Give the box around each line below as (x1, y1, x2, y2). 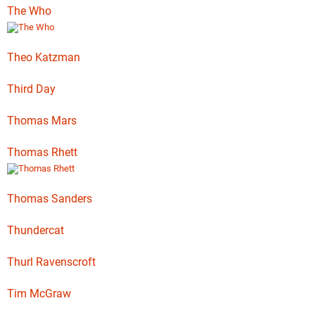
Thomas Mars (7, 114, 77, 127)
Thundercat (7, 224, 64, 237)
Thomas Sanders (7, 192, 92, 205)
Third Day (7, 82, 56, 96)
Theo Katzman (7, 51, 80, 64)
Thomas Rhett (7, 146, 77, 159)
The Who (7, 4, 51, 18)
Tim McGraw (7, 287, 71, 300)
